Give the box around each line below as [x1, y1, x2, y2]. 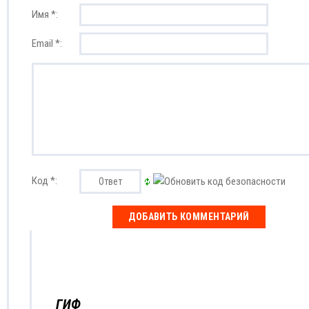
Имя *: [32, 8, 58, 21]
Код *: [32, 175, 57, 188]
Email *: [32, 37, 62, 50]
